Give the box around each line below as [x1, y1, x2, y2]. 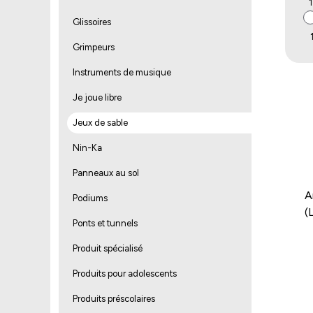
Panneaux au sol [73, 168, 139, 178]
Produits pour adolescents [73, 268, 177, 279]
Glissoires [73, 17, 111, 27]
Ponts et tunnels [73, 218, 138, 228]
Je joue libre [73, 92, 122, 103]
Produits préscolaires [73, 293, 155, 304]
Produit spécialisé [73, 243, 143, 254]
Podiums [73, 193, 108, 203]
